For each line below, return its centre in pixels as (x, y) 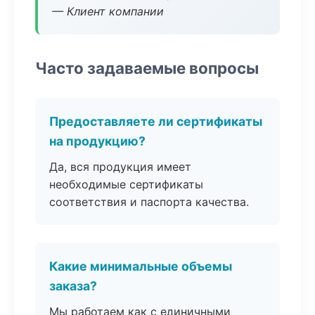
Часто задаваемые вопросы (147, 68)
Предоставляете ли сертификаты (156, 121)
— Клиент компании (108, 11)
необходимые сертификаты (126, 184)
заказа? (73, 286)
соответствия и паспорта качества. (149, 202)
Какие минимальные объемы (141, 266)
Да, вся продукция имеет (120, 167)
